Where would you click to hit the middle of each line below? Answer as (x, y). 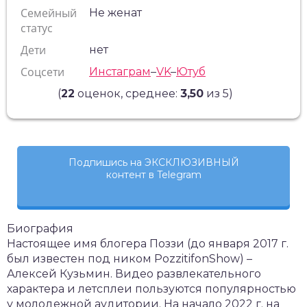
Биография (40, 229)
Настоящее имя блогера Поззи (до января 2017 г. (148, 244)
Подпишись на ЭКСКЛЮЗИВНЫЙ (153, 162)
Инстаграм (120, 72)
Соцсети (42, 72)
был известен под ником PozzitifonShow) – (130, 259)
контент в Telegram (153, 175)
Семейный (49, 13)
